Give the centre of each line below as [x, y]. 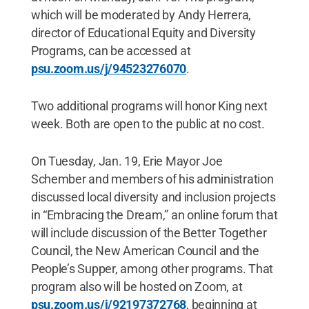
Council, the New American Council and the [145, 250]
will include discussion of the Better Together [149, 232]
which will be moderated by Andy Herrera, [141, 14]
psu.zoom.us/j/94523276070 [109, 68]
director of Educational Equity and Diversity [143, 32]
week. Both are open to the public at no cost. [148, 123]
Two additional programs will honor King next [149, 106]
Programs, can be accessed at [111, 50]
